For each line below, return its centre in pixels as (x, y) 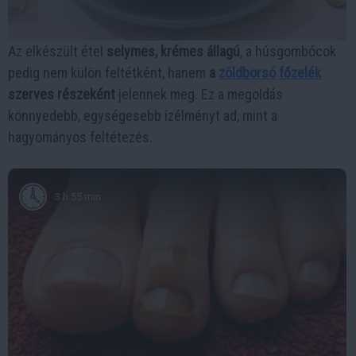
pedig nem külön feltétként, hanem (108, 73)
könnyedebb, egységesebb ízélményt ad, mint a (143, 116)
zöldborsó (247, 73)
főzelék (300, 73)
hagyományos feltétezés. (80, 137)
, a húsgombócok (288, 52)
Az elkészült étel (57, 52)
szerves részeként (62, 95)
